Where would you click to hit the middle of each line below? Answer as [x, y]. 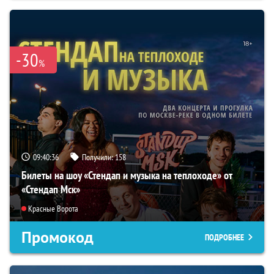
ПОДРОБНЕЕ [224, 238]
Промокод [57, 238]
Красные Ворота [53, 209]
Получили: [98, 157]
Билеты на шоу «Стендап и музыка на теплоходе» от [127, 175]
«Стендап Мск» [51, 189]
